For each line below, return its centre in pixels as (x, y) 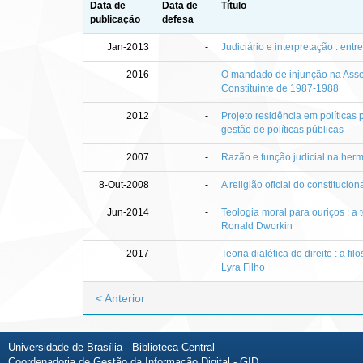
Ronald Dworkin (257, 226)
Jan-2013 (128, 47)
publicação (115, 19)
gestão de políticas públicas (282, 129)
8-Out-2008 (124, 184)
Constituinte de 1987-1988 (280, 88)
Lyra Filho (243, 267)
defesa (178, 19)
